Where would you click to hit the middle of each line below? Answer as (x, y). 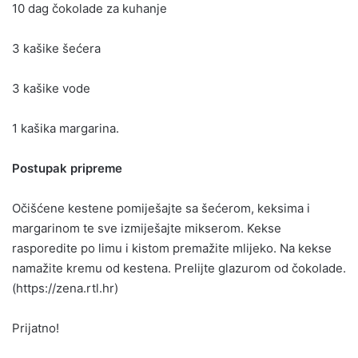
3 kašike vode (51, 88)
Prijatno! (36, 328)
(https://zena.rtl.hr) (65, 288)
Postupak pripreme (67, 168)
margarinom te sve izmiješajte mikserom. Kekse (147, 228)
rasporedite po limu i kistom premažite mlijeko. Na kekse (172, 248)
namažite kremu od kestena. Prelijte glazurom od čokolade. (179, 268)
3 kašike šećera (56, 48)
